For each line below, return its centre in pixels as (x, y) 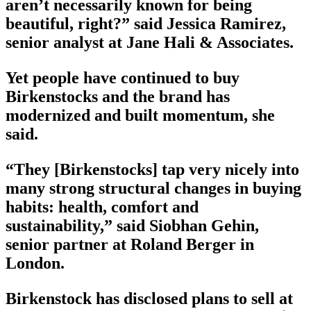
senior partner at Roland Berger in (130, 245)
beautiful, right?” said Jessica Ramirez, (146, 24)
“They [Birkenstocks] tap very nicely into (152, 170)
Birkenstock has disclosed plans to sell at (149, 299)
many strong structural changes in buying (153, 188)
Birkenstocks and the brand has (118, 97)
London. (35, 263)
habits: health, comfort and (102, 207)
